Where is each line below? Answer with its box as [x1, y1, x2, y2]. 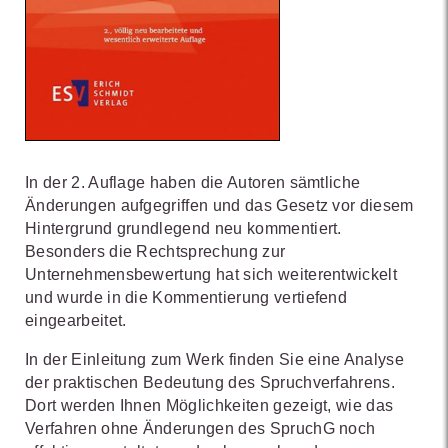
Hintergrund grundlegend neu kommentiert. [25, 219, 342, 237]
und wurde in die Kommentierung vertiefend [25, 288, 348, 306]
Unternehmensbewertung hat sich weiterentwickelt [25, 265, 398, 283]
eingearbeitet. [25, 311, 127, 329]
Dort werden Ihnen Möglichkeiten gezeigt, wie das [25, 396, 394, 414]
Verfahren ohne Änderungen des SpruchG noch [25, 419, 376, 437]
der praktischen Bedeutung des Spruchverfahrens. [25, 373, 396, 391]
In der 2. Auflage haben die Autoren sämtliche [25, 173, 361, 191]
